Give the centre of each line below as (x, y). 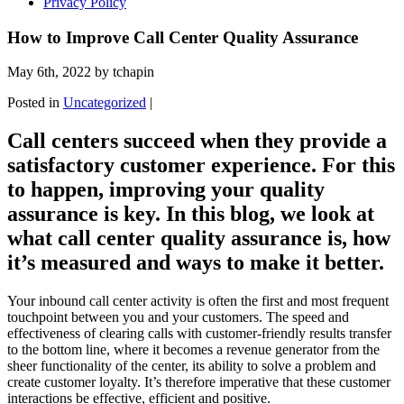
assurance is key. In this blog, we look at (191, 214)
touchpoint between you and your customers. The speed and (178, 317)
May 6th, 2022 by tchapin (81, 72)
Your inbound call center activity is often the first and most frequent (198, 301)
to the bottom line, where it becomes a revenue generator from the (193, 350)
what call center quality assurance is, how (199, 239)
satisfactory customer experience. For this (201, 165)
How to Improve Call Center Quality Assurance (183, 37)
